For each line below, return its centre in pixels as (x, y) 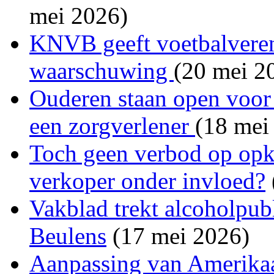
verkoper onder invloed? (147, 180)
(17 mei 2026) (178, 235)
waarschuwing (102, 70)
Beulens (68, 235)
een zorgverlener (112, 125)
